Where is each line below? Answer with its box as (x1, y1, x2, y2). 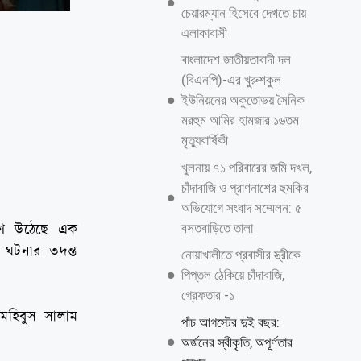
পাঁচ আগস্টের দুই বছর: (180, 313, 280, 330)
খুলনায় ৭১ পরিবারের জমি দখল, (180, 159, 312, 176)
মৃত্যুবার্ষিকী (180, 132, 228, 148)
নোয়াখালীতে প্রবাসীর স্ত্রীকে (180, 247, 301, 263)
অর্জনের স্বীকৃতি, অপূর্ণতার (180, 334, 293, 351)
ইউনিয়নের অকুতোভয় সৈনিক (180, 92, 305, 108)
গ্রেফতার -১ (180, 287, 234, 303)
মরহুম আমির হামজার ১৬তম (180, 112, 299, 128)
